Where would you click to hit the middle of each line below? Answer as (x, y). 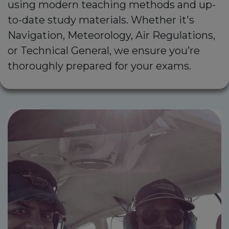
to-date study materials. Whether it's (101, 20)
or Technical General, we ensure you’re (104, 51)
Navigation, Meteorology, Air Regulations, (111, 36)
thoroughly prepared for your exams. (99, 66)
